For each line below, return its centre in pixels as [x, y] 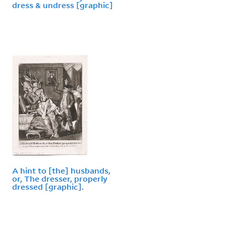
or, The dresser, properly [60, 178]
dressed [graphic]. [48, 186]
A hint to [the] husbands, [61, 170]
